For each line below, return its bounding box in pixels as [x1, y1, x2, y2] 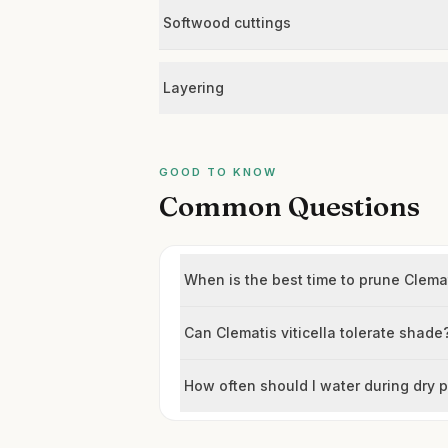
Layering [163, 79, 225, 96]
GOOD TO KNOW [159, 165, 277, 179]
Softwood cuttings [163, 14, 292, 31]
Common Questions [159, 189, 421, 223]
